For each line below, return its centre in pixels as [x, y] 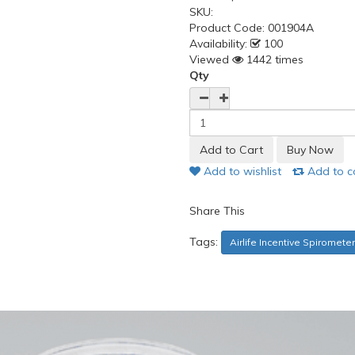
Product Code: [229, 28]
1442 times [273, 59]
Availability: [218, 44]
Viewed [209, 59]
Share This [217, 211]
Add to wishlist [241, 171]
